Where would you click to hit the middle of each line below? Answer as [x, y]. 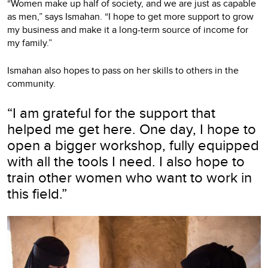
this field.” [37, 193]
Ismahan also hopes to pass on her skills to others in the [123, 70]
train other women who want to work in [130, 177]
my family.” [30, 42]
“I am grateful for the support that [111, 112]
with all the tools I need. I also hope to [126, 161]
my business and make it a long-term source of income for [128, 29]
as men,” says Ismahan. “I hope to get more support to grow [130, 16]
